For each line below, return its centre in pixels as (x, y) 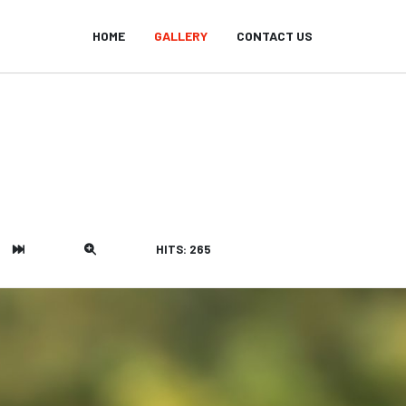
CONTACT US (275, 36)
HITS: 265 (184, 249)
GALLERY (181, 36)
